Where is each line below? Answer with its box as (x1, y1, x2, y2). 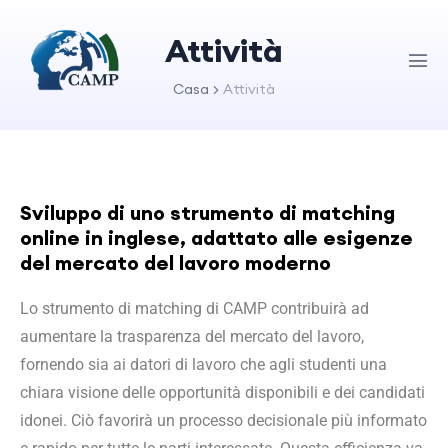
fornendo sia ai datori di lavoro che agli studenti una (20, 355, 387, 374)
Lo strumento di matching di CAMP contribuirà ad (20, 299, 369, 318)
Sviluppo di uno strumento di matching (20, 200, 395, 225)
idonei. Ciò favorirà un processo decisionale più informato (20, 411, 427, 430)
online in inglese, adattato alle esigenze (20, 225, 413, 250)
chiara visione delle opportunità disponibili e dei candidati (20, 383, 425, 402)
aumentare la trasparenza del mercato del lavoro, (20, 327, 364, 346)
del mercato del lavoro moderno (20, 250, 331, 275)
